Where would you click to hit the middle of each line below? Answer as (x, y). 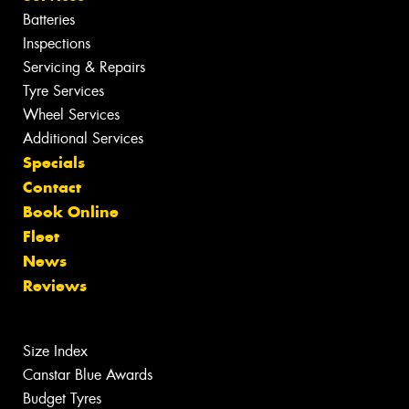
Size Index (55, 351)
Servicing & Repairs (84, 68)
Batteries (49, 20)
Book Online (71, 212)
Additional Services (83, 139)
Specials (54, 163)
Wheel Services (71, 115)
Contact (52, 188)
